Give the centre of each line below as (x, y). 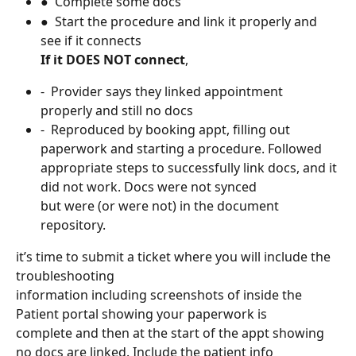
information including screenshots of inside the (161, 295)
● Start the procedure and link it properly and (180, 21)
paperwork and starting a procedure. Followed (183, 149)
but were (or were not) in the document (161, 206)
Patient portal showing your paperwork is (141, 314)
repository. (73, 225)
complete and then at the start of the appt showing (172, 333)
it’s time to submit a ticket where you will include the (175, 257)
